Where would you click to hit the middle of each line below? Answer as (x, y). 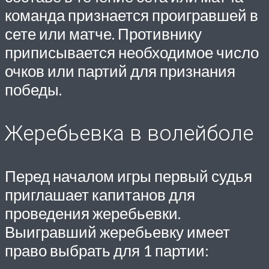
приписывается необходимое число (132, 53)
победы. (33, 90)
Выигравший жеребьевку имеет (117, 231)
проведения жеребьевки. (93, 213)
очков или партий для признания (120, 71)
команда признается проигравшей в (131, 15)
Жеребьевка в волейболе (129, 133)
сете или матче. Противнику (103, 34)
